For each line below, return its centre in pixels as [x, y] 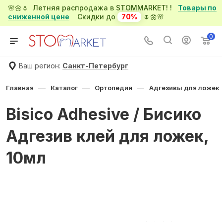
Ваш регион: [40, 66]
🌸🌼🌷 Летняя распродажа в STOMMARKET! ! [93, 8]
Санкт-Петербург [95, 66]
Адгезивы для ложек [184, 88]
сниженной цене [39, 17]
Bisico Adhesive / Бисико [104, 114]
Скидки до [93, 17]
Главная [20, 88]
